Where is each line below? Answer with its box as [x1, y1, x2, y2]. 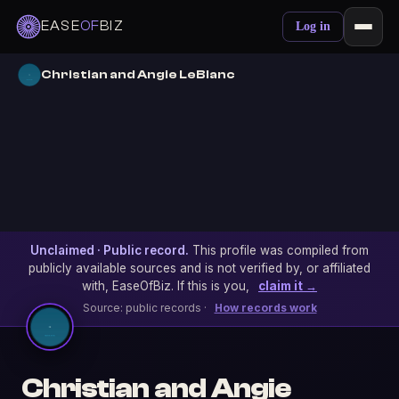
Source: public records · [82, 301, 209, 314]
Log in [296, 20, 330, 33]
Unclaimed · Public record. [30, 243, 189, 257]
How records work [214, 301, 317, 314]
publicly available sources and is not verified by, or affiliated [28, 261, 370, 275]
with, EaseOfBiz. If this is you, [82, 279, 253, 293]
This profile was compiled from [189, 243, 369, 257]
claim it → [258, 279, 317, 293]
